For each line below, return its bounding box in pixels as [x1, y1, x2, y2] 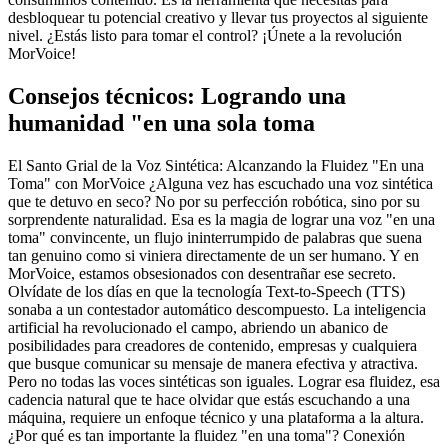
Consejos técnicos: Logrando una [8, 83, 346, 110]
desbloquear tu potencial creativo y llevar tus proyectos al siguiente [8, 9, 428, 27]
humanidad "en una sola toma [8, 110, 315, 137]
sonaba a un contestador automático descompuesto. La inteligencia [8, 300, 426, 318]
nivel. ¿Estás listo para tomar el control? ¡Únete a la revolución [8, 27, 402, 45]
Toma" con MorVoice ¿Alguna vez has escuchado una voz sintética [8, 174, 433, 192]
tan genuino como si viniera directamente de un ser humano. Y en [8, 246, 419, 264]
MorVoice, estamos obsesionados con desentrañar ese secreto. [8, 264, 396, 282]
